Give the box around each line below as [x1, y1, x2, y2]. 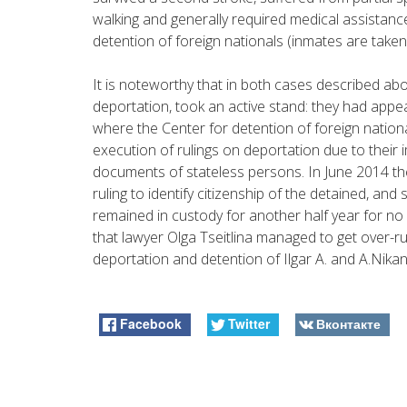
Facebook [120, 313, 183, 333]
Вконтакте [315, 313, 381, 333]
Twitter [227, 313, 270, 333]
